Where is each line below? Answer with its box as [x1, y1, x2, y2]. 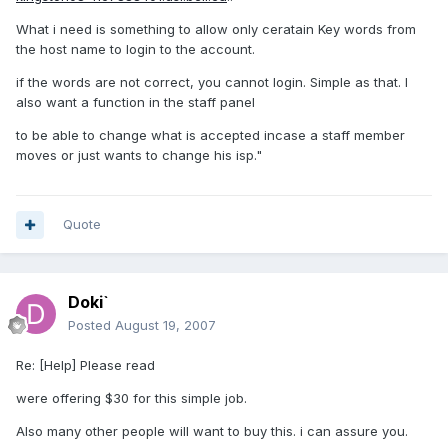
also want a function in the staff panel [16, 94, 255, 111]
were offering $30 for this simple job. [16, 390, 247, 407]
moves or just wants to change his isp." [16, 147, 262, 164]
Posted [68, 317, 115, 334]
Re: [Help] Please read [16, 357, 155, 374]
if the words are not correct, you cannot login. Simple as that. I [16, 74, 408, 91]
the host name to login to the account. [16, 41, 255, 58]
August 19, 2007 [115, 317, 216, 334]
